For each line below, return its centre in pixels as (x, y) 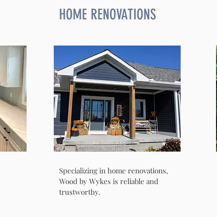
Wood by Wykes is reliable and (109, 181)
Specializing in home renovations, (114, 170)
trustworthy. (82, 192)
